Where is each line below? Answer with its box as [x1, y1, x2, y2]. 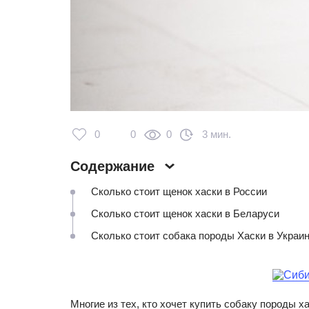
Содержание [70, 158, 154, 174]
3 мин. [202, 128, 231, 140]
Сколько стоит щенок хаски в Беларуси [91, 207, 279, 219]
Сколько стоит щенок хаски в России [91, 185, 267, 197]
